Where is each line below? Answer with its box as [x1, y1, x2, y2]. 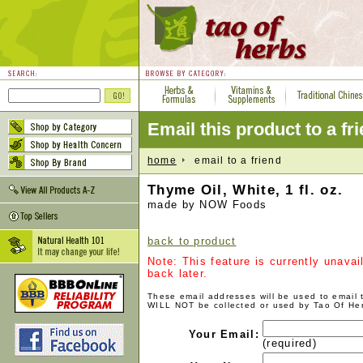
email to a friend [184, 154, 282, 166]
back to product [147, 235, 237, 247]
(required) [263, 337, 317, 349]
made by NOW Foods [147, 199, 267, 211]
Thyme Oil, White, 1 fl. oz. [147, 182, 344, 198]
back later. [147, 267, 208, 280]
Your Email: [188, 328, 259, 340]
